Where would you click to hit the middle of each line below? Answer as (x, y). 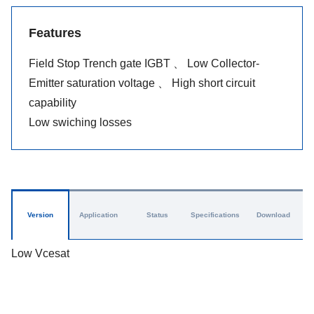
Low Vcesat (40, 253)
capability (53, 103)
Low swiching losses (80, 122)
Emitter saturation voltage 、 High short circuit (142, 83)
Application (99, 215)
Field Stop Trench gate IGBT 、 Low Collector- (144, 63)
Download (274, 215)
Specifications (216, 215)
